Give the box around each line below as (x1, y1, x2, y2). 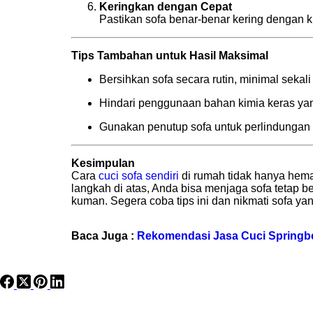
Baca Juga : (71, 229, 137, 242)
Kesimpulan (71, 156, 135, 169)
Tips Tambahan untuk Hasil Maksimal (71, 49, 268, 61)
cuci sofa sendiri (99, 169, 179, 182)
